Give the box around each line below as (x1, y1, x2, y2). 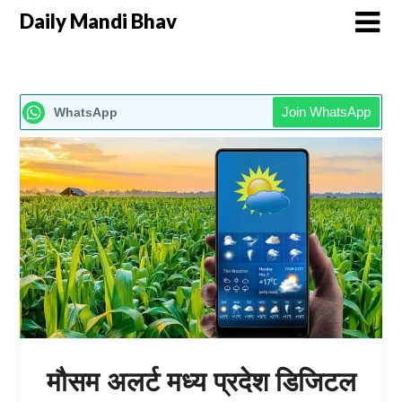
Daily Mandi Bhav (20, 9, 178, 33)
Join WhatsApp (281, 104, 371, 119)
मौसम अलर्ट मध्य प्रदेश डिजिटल (46, 363, 356, 400)
